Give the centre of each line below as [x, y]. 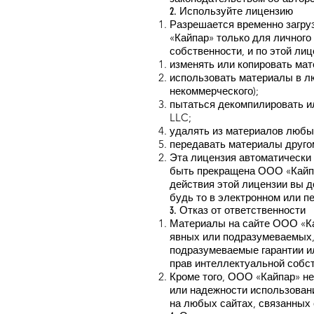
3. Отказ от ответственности [238, 211]
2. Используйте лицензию [231, 12]
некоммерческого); [214, 91]
